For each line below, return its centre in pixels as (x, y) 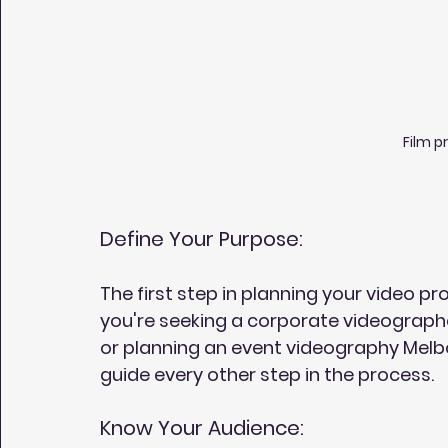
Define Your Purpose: (201, 238)
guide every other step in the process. (267, 374)
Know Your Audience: (202, 427)
